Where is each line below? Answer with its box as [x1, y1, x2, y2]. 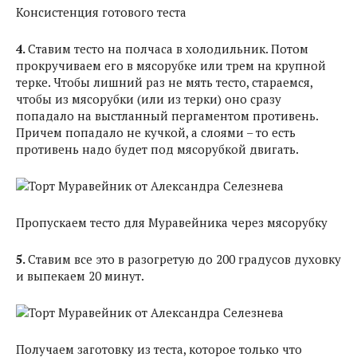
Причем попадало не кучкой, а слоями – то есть [16, 124, 296, 140]
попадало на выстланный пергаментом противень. [16, 108, 318, 124]
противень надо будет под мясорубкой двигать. [16, 141, 299, 157]
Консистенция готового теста [16, 4, 186, 20]
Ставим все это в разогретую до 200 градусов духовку [28, 251, 341, 267]
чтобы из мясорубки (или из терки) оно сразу [16, 91, 281, 107]
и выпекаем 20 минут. [16, 268, 144, 284]
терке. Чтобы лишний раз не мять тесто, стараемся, [16, 74, 312, 90]
